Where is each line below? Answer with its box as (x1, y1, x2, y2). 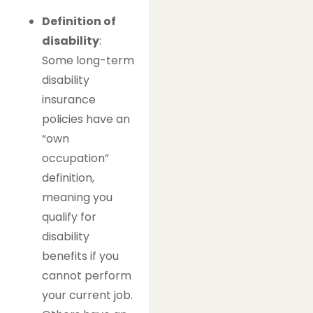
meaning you (42, 189, 112, 205)
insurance (42, 91, 96, 108)
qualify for (42, 208, 96, 225)
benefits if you (42, 247, 119, 264)
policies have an (42, 110, 130, 127)
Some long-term (42, 52, 134, 68)
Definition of (42, 13, 116, 29)
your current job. (42, 286, 133, 303)
